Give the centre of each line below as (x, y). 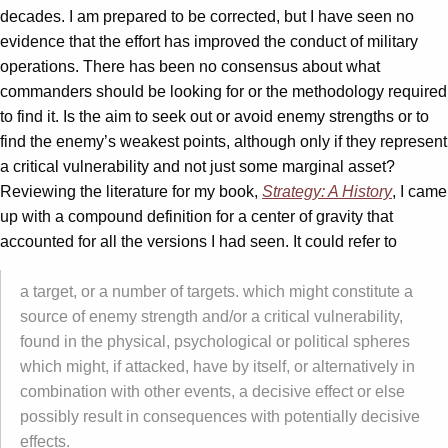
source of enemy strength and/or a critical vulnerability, (211, 316)
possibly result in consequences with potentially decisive (220, 416)
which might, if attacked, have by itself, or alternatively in (217, 366)
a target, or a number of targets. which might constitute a (216, 291)
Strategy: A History (327, 191)
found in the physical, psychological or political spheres (215, 341)
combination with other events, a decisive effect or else (212, 391)
